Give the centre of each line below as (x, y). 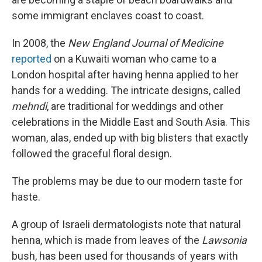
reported (32, 59)
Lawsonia (224, 240)
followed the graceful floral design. (92, 154)
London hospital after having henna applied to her (125, 75)
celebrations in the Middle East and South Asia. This (131, 122)
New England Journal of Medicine (146, 43)
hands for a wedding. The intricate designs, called (126, 91)
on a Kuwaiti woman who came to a (134, 59)
